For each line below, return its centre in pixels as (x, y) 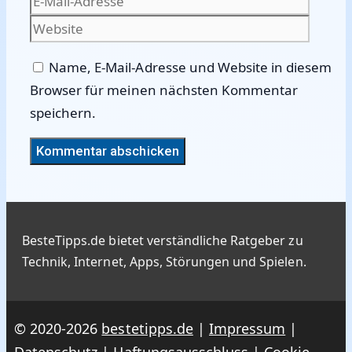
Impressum (247, 328)
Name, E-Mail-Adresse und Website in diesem (191, 67)
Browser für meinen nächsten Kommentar (164, 90)
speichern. (63, 113)
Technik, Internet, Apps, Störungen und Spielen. (164, 262)
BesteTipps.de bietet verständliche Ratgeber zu (163, 240)
